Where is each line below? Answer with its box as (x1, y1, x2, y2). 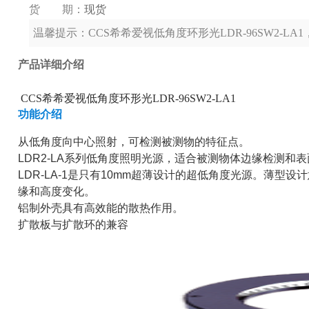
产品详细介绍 (18, 59, 84, 71)
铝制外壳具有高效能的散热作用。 (18, 202, 183, 215)
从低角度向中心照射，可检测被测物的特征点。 (18, 136, 250, 148)
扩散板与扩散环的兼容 (18, 219, 128, 231)
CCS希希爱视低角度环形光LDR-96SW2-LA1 (18, 92, 236, 105)
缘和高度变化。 (18, 186, 95, 198)
